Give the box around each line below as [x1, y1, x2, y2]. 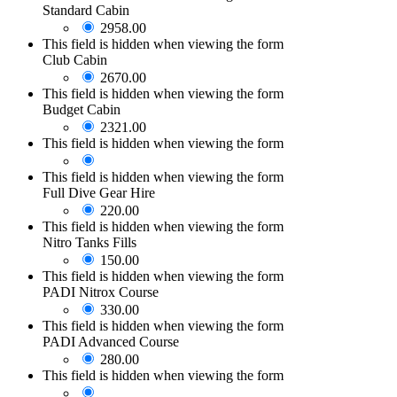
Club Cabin [43, 52, 107, 68]
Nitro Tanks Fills [43, 235, 136, 251]
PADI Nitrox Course [43, 284, 159, 300]
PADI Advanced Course [43, 334, 179, 350]
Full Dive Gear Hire [43, 185, 155, 201]
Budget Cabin [43, 102, 121, 118]
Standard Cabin [43, 3, 129, 19]
